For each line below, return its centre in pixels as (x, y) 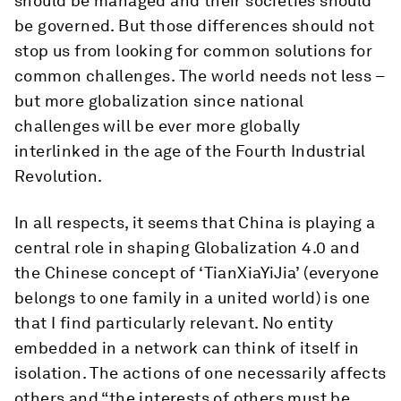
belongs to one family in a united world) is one (192, 298)
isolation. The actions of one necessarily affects (200, 373)
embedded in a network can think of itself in (187, 348)
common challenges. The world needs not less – (199, 76)
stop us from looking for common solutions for (193, 51)
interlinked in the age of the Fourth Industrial (190, 151)
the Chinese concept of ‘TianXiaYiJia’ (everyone (197, 273)
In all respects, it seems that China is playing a (195, 222)
